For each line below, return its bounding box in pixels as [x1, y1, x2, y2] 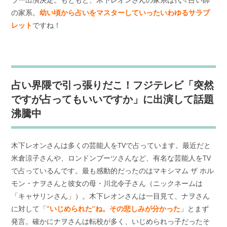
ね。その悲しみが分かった [95, 203, 181, 213]
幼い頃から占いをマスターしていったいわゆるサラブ [40, 7, 210, 17]
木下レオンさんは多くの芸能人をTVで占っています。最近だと [11, 140, 211, 150]
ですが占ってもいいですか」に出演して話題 [11, 92, 214, 106]
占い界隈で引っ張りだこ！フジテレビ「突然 [11, 78, 214, 92]
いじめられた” [50, 203, 96, 213]
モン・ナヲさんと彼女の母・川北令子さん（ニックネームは [11, 178, 203, 188]
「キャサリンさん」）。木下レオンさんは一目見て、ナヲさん [11, 191, 210, 201]
